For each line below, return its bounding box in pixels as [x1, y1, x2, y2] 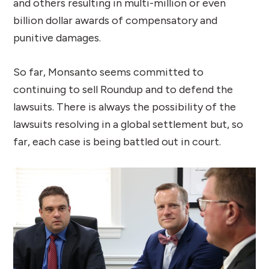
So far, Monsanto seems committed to [13, 65, 204, 79]
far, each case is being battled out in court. [13, 134, 222, 148]
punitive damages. [13, 31, 101, 44]
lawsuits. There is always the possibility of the [13, 100, 237, 113]
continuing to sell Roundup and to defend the [13, 82, 234, 96]
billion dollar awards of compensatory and [13, 13, 218, 27]
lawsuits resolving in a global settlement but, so [13, 117, 244, 131]
